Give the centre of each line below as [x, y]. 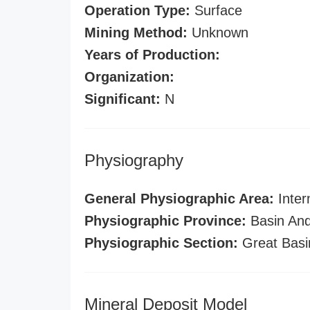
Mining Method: [136, 33]
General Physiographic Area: [179, 199]
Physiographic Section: [161, 243]
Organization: [129, 77]
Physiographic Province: [165, 221]
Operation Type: [137, 10]
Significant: [122, 99]
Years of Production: [152, 55]
